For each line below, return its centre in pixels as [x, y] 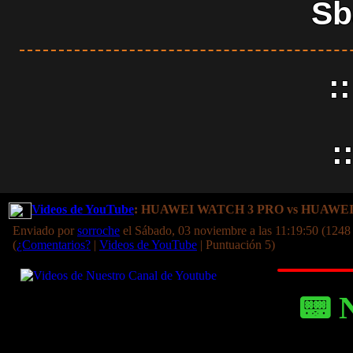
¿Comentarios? [54, 245]
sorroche [98, 230]
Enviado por [45, 230]
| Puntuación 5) [236, 245]
